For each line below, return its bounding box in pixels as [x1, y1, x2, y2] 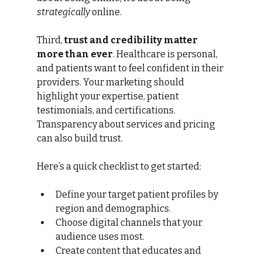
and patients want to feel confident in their [36, 63, 225, 74]
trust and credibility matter [64, 35, 199, 46]
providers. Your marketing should [36, 77, 186, 88]
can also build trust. [36, 133, 123, 144]
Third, [36, 35, 64, 46]
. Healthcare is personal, [112, 49, 219, 60]
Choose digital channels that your [55, 217, 204, 228]
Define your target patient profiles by [55, 189, 220, 200]
